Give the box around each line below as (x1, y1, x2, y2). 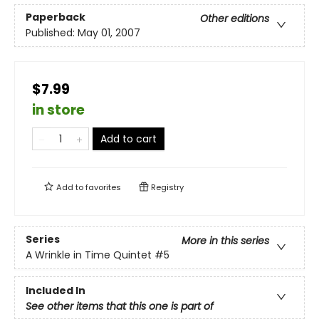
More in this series (182, 234, 269, 249)
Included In (26, 283, 85, 298)
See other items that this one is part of (26, 298, 214, 313)
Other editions (200, 11, 269, 26)
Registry (149, 182, 184, 193)
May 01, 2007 (78, 26, 140, 41)
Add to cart (100, 132, 157, 146)
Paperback (26, 10, 85, 25)
